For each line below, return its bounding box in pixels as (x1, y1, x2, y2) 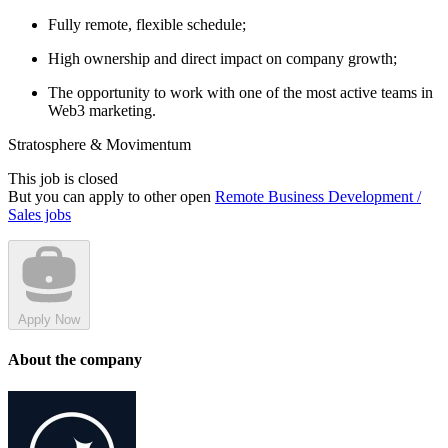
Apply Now (18, 312, 80, 328)
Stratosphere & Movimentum (8, 136, 191, 154)
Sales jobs (8, 206, 71, 224)
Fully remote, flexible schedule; (48, 16, 246, 34)
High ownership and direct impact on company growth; (48, 50, 397, 68)
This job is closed (8, 170, 118, 188)
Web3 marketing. (48, 102, 156, 120)
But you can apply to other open (8, 188, 215, 206)
